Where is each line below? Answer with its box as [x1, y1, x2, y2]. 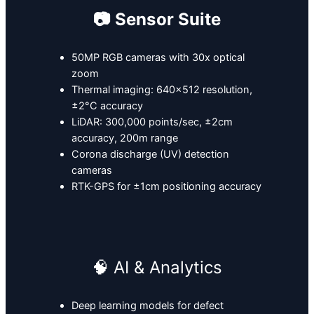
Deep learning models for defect [71, 299, 224, 313]
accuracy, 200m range [71, 132, 178, 145]
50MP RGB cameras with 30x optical [71, 51, 245, 64]
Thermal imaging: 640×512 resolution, [71, 83, 252, 97]
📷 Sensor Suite [93, 9, 221, 30]
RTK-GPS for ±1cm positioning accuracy [71, 180, 261, 193]
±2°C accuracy [71, 100, 143, 113]
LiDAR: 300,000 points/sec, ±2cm [71, 116, 233, 129]
